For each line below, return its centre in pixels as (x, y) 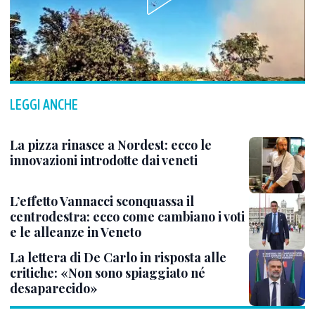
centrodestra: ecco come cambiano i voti (127, 216)
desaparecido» (54, 288)
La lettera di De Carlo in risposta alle (118, 257)
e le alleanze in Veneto (76, 232)
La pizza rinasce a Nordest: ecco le (111, 144)
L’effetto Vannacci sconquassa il (102, 201)
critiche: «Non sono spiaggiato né (108, 272)
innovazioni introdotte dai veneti (104, 160)
